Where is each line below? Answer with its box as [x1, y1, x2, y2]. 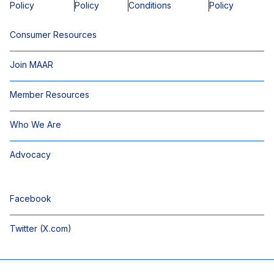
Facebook [10, 193, 51, 204]
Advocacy [10, 149, 51, 160]
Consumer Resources [10, 29, 97, 40]
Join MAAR [10, 59, 53, 70]
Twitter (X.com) [10, 223, 72, 234]
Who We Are [10, 119, 61, 130]
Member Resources [10, 89, 89, 100]
